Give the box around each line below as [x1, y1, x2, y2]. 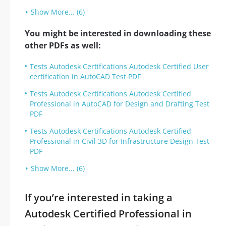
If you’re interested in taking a [25, 191, 173, 204]
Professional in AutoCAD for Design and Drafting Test [30, 99, 209, 108]
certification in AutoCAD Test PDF [30, 72, 141, 81]
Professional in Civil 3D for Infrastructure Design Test [30, 136, 209, 146]
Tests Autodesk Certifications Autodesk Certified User [30, 62, 209, 71]
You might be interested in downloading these [25, 28, 211, 39]
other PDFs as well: [25, 40, 101, 51]
